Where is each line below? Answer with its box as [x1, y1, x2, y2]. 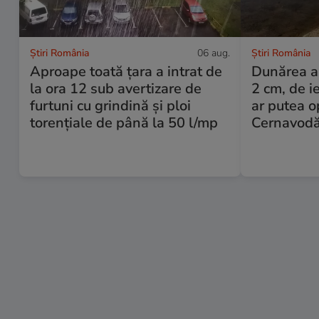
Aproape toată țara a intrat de [30, 61, 222, 81]
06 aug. [197, 46, 231, 60]
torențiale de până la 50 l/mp [30, 113, 218, 132]
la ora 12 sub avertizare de [30, 78, 202, 98]
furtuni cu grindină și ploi [30, 95, 191, 115]
